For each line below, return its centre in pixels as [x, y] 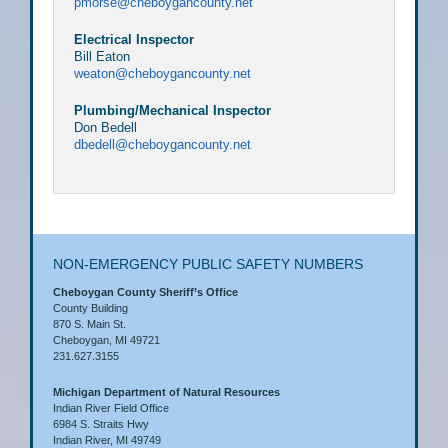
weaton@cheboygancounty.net [162, 74]
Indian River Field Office [111, 408]
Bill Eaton [102, 57]
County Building [90, 308]
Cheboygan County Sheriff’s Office [145, 292]
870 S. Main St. [89, 324]
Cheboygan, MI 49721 [106, 340]
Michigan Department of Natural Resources [166, 392]
